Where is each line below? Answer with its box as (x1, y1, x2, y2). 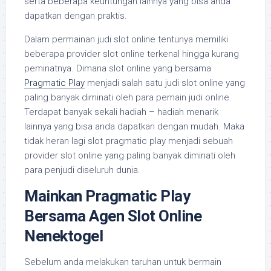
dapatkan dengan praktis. (24, 10, 127, 22)
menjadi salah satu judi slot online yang (85, 77, 245, 89)
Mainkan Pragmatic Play (24, 187, 190, 206)
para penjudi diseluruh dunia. (24, 165, 140, 176)
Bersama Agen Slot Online (24, 207, 201, 226)
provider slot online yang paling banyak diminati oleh (24, 150, 235, 162)
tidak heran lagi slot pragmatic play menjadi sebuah (24, 135, 233, 147)
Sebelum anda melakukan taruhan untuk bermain (24, 256, 221, 268)
